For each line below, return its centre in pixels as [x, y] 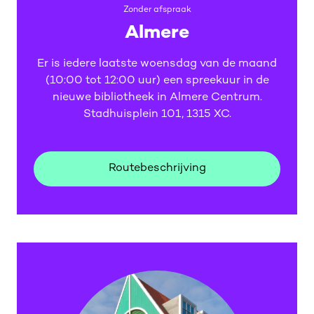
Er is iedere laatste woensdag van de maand [157, 64]
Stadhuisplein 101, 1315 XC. [157, 115]
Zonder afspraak [157, 10]
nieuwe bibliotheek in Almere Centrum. [157, 98]
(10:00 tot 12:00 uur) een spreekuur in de [157, 81]
